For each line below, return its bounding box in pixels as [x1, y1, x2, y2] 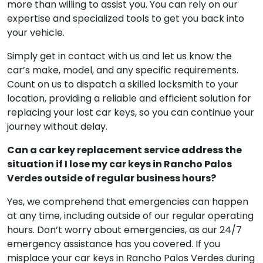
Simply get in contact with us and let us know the [7, 92, 232, 105]
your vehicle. [7, 68, 65, 82]
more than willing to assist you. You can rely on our [7, 40, 238, 53]
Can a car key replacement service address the [7, 186, 242, 199]
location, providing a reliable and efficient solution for [7, 134, 251, 147]
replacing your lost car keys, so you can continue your [7, 148, 254, 161]
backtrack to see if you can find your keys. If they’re [7, 12, 245, 25]
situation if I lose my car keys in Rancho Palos [7, 200, 232, 213]
